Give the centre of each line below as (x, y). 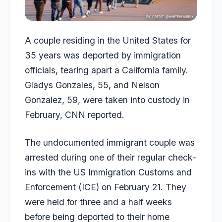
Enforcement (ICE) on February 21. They (106, 187)
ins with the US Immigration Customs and (108, 172)
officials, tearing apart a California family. (107, 70)
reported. (105, 114)
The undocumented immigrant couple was (110, 143)
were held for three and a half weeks (98, 202)
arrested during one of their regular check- (111, 158)
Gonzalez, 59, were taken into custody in (107, 100)
